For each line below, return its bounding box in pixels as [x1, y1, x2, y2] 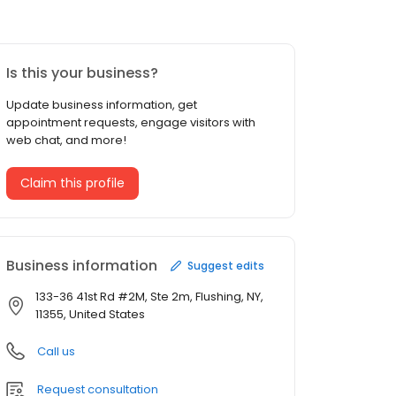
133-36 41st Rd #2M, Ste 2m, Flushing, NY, [35, 288, 263, 306]
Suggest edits [187, 257, 264, 273]
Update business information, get [6, 96, 197, 114]
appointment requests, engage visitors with [6, 114, 255, 132]
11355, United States [35, 306, 145, 324]
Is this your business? [6, 63, 158, 84]
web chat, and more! [6, 132, 126, 149]
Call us [37, 343, 75, 361]
